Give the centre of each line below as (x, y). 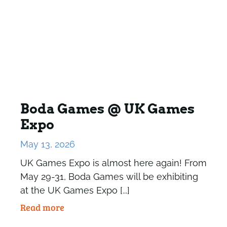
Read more (42, 207)
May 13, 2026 (47, 144)
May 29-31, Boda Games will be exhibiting (109, 177)
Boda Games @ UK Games (107, 109)
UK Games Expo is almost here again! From (113, 163)
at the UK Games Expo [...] (75, 191)
